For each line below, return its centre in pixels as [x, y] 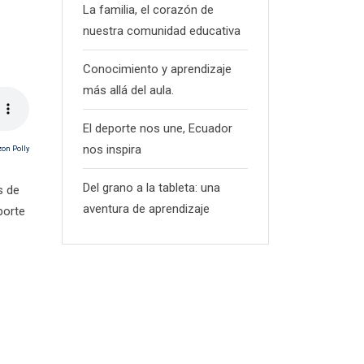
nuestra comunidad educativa [162, 31]
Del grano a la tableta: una [152, 188]
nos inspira [112, 149]
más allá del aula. [128, 90]
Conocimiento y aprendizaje [157, 69]
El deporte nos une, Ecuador [158, 128]
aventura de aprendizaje [146, 209]
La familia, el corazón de [148, 10]
